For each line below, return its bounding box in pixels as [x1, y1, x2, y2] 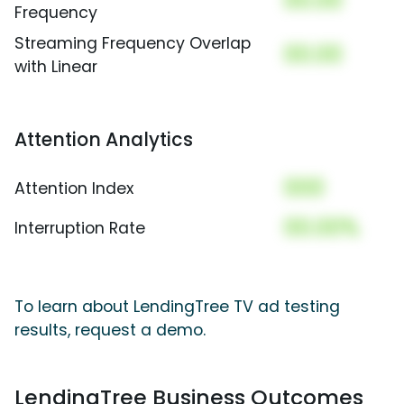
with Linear [14, 56, 97, 78]
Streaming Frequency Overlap [14, 32, 251, 55]
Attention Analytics [14, 126, 193, 153]
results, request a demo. [14, 319, 206, 342]
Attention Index [14, 178, 133, 200]
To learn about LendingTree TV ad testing [14, 296, 340, 318]
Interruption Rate [14, 217, 145, 240]
